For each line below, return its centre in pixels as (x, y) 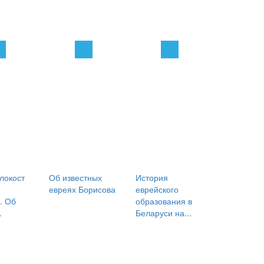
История (151, 178)
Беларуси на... (163, 213)
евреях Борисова (82, 189)
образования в (164, 201)
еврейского (157, 189)
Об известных (76, 178)
